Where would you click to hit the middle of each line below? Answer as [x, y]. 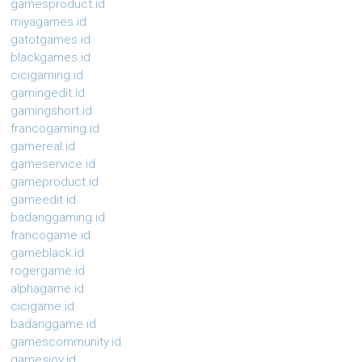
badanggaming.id [58, 218]
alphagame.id [48, 289]
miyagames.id [49, 22]
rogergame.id [48, 271]
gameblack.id [48, 253]
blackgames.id [51, 58]
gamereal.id [43, 147]
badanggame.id [54, 324]
